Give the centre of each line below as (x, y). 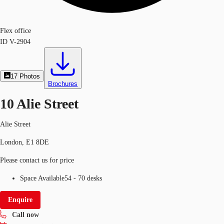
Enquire (20, 199)
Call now (25, 214)
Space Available (42, 178)
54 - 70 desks (83, 178)
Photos (30, 76)
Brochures (63, 84)
